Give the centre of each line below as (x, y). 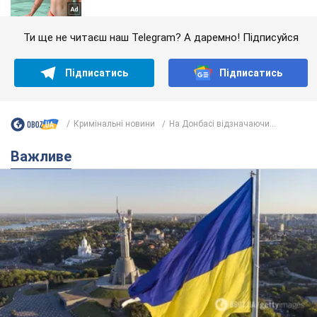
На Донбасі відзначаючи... (223, 124)
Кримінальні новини (114, 124)
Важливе (46, 156)
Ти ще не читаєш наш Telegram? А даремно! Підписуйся (161, 37)
